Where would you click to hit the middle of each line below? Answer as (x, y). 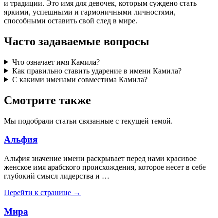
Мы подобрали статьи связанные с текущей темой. (88, 121)
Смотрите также (47, 100)
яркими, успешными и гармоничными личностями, (90, 12)
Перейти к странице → (42, 192)
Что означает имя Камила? (56, 62)
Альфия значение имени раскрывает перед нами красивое (100, 158)
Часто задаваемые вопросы (77, 41)
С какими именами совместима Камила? (80, 79)
